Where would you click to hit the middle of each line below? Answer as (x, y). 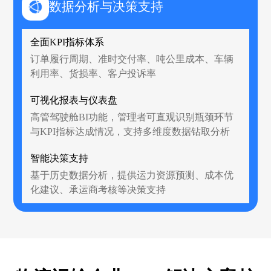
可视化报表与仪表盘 (74, 100)
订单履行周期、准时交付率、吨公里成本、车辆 (132, 59)
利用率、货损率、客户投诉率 (93, 73)
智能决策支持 (60, 158)
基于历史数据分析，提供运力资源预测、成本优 (132, 175)
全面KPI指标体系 (67, 42)
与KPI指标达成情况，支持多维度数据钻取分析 (130, 131)
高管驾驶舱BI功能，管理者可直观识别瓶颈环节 (132, 117)
